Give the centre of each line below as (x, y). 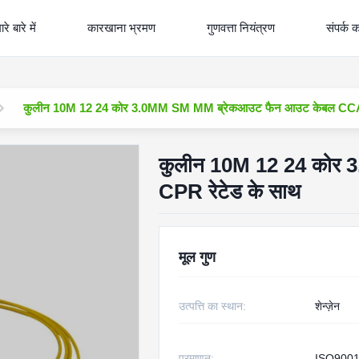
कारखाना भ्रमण (122, 28)
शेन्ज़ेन (327, 306)
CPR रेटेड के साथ (229, 192)
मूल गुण (197, 257)
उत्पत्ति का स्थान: (212, 306)
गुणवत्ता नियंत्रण (241, 28)
